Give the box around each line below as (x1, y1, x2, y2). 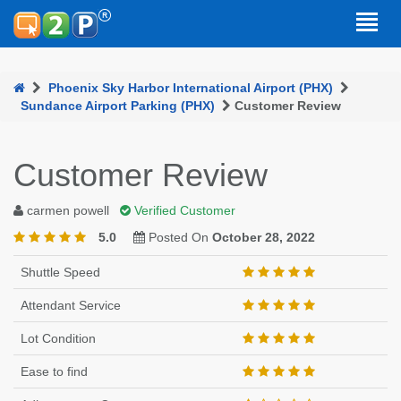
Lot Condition (21, 331, 96, 346)
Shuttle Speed (21, 265, 100, 279)
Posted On (145, 230, 212, 244)
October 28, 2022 (212, 230, 315, 244)
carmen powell (27, 203, 109, 218)
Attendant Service (21, 298, 121, 312)
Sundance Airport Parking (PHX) (21, 98, 215, 113)
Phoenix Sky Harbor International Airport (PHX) (48, 81, 333, 95)
